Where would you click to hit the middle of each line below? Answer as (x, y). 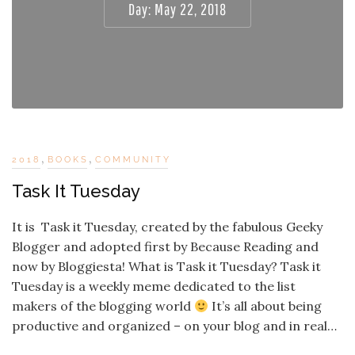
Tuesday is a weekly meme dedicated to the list (154, 286)
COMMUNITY (133, 160)
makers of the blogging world (103, 306)
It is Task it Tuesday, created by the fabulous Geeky (167, 227)
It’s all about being (265, 306)
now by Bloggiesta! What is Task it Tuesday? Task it (166, 266)
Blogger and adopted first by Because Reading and (165, 246)
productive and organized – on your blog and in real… (174, 326)
